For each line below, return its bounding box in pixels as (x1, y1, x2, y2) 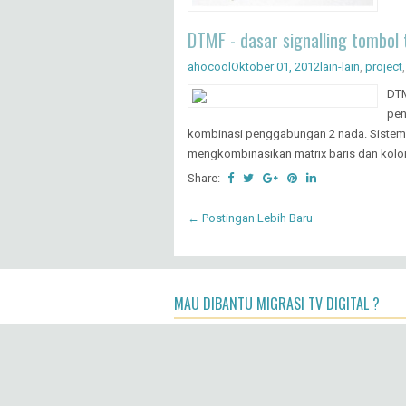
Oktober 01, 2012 (231, 59, 320, 73)
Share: (188, 170, 223, 185)
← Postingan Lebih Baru (188, 210, 313, 225)
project (365, 59, 402, 73)
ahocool (188, 59, 231, 73)
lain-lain (320, 59, 360, 73)
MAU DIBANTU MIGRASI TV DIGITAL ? (174, 292, 380, 314)
